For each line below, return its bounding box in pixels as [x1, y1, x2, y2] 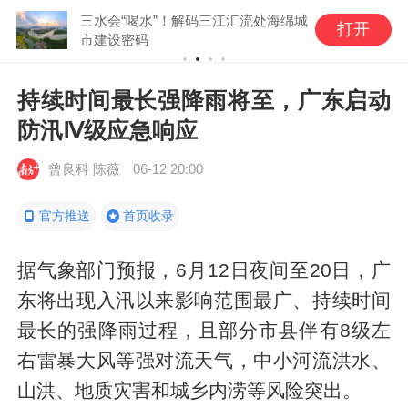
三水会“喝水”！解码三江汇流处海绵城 [79, 12, 308, 28]
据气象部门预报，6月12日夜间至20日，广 [17, 259, 391, 280]
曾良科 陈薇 [47, 161, 120, 178]
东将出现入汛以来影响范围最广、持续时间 [17, 289, 391, 311]
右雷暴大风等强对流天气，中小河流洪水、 [17, 349, 391, 371]
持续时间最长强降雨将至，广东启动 [17, 87, 391, 113]
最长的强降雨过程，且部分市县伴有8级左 [17, 319, 391, 341]
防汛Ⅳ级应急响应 [17, 117, 199, 143]
